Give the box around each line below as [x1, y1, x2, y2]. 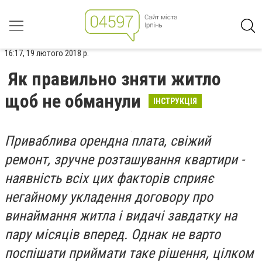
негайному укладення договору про [5, 189, 213, 205]
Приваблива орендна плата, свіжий [5, 133, 211, 149]
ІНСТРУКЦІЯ [153, 96, 197, 106]
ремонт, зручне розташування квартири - [5, 151, 244, 168]
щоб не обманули [5, 90, 145, 112]
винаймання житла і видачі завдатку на [5, 208, 237, 224]
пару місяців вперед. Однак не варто [5, 226, 220, 243]
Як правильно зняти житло [8, 68, 221, 90]
